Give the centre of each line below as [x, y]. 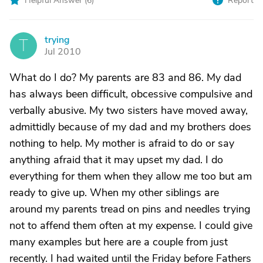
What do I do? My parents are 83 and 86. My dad [125, 77]
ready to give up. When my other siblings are [114, 193]
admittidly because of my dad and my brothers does [130, 127]
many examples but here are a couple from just [119, 242]
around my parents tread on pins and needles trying [130, 209]
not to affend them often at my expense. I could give [131, 225]
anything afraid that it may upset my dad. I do [116, 160]
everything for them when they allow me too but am [131, 176]
